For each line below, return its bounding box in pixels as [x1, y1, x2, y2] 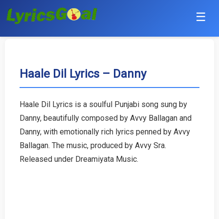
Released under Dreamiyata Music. [20, 154, 138, 164]
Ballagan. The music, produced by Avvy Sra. [20, 140, 166, 150]
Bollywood [5, 88, 41, 97]
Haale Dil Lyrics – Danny [20, 66, 146, 81]
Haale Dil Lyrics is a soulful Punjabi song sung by [20, 99, 187, 109]
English [5, 135, 30, 144]
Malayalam [5, 205, 42, 215]
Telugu [5, 182, 27, 191]
